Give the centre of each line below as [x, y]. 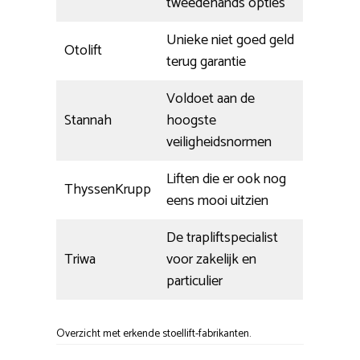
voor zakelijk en [211, 260]
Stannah [88, 121]
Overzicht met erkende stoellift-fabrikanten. [153, 334]
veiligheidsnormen [219, 143]
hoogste [191, 121]
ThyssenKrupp [108, 190]
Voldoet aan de [211, 99]
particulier [194, 282]
